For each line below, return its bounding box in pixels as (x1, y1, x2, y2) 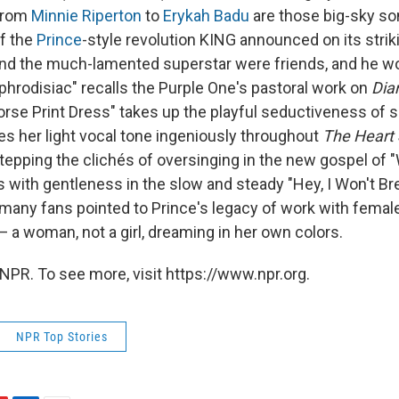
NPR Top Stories (16, 330, 108, 345)
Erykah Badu (163, 6, 249, 26)
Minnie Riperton (31, 6, 142, 26)
